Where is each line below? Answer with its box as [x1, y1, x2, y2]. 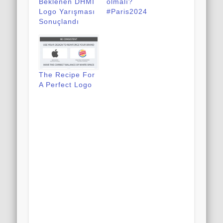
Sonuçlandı [39, 17, 80, 25]
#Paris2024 [107, 7, 147, 15]
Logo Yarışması [39, 7, 96, 15]
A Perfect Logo [39, 80, 93, 89]
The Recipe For [39, 70, 96, 79]
